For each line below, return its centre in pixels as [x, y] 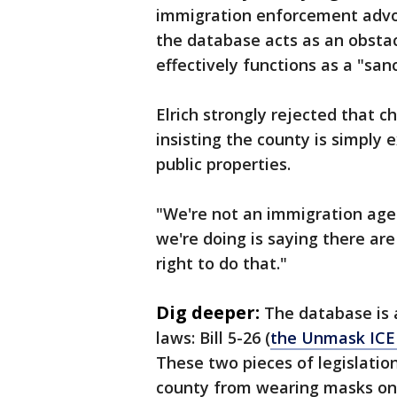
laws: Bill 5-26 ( [213, 338]
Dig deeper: [208, 312]
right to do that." [222, 263]
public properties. [223, 164]
